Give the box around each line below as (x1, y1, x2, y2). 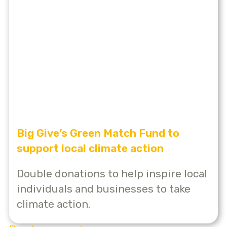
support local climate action (17, 141, 164, 155)
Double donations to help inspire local (17, 167, 207, 180)
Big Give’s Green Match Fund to (17, 126, 179, 139)
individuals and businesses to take (17, 182, 191, 195)
